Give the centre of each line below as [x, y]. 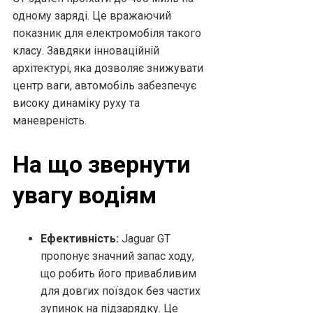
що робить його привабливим [118, 274]
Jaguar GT [145, 239]
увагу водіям [85, 195]
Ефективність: [80, 239]
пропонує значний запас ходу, [117, 256]
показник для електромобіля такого [107, 33]
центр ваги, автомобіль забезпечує [104, 85]
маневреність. [50, 120]
